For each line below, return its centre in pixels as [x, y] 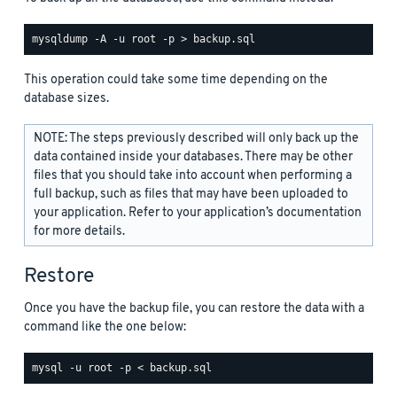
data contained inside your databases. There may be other [193, 157]
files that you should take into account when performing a [193, 175]
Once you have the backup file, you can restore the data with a [194, 308]
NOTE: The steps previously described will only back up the [196, 138]
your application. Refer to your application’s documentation [198, 213]
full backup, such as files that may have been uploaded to [191, 194]
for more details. [79, 231]
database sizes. [66, 98]
